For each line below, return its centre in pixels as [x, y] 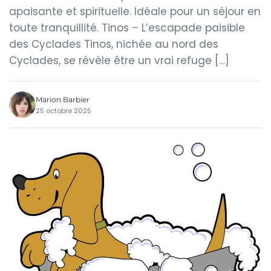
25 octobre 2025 [64, 110]
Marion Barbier [63, 99]
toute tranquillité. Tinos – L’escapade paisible [127, 28]
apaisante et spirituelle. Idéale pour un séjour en [135, 11]
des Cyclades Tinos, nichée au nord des [114, 44]
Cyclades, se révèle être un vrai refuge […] [119, 60]
